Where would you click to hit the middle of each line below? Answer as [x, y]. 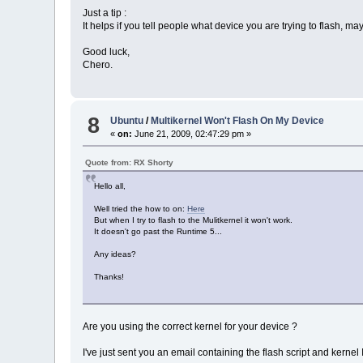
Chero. [98, 64]
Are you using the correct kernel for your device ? [190, 327]
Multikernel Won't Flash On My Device [238, 121]
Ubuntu [127, 121]
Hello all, [110, 186]
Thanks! [109, 277]
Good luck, [107, 51]
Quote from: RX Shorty [130, 163]
